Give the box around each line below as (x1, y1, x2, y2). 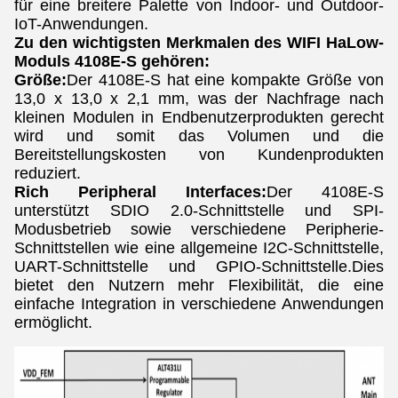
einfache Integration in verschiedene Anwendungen (14, 295, 384, 313)
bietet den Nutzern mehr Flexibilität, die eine (14, 276, 384, 294)
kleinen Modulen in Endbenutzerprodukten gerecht (14, 108, 384, 126)
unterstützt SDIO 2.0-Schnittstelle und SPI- (14, 202, 384, 219)
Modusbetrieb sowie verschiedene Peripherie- (14, 220, 384, 238)
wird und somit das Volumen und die (14, 127, 384, 145)
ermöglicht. (14, 314, 92, 331)
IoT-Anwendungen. (14, 15, 148, 33)
